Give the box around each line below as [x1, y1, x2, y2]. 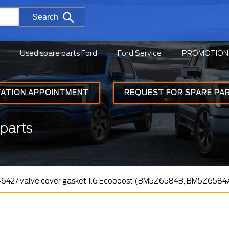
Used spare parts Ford [20, 49, 97, 57]
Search [32, 12, 58, 21]
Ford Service [118, 49, 162, 57]
